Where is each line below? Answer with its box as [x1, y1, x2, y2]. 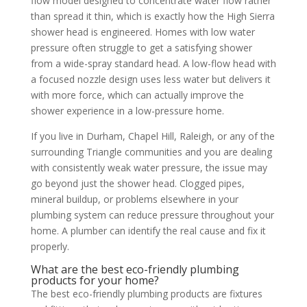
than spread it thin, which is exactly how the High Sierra [30, 9, 275, 23]
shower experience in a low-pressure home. [30, 103, 224, 117]
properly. [30, 239, 69, 253]
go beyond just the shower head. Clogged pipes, [30, 176, 245, 190]
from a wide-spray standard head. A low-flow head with [30, 56, 276, 70]
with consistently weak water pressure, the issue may [30, 160, 267, 174]
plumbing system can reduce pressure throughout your [30, 208, 274, 221]
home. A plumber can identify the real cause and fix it [30, 223, 266, 237]
